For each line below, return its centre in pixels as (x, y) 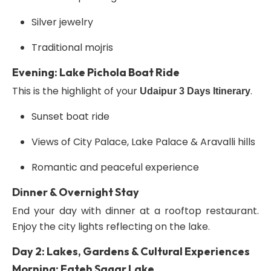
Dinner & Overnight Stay (76, 192)
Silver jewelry (62, 22)
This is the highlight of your (76, 91)
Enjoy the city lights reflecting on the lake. (111, 227)
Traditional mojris (72, 47)
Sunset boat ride (70, 116)
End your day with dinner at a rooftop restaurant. (135, 211)
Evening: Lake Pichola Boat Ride (96, 72)
